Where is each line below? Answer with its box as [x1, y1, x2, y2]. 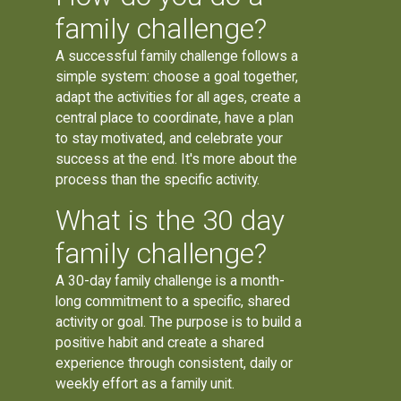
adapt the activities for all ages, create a [55, 89, 302, 107]
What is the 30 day [55, 203, 286, 237]
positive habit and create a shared [55, 333, 265, 351]
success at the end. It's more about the [55, 150, 298, 168]
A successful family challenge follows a [55, 47, 299, 65]
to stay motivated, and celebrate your [55, 130, 284, 148]
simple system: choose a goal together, [55, 68, 299, 86]
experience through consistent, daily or [55, 354, 294, 371]
